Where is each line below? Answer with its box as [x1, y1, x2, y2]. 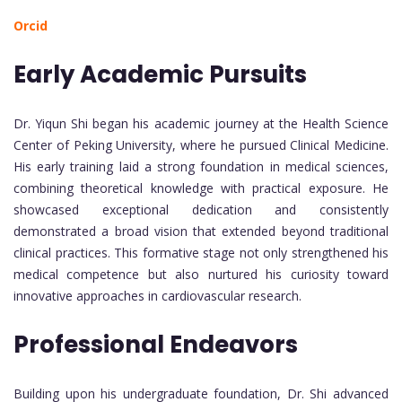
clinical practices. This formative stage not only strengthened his [13, 244, 389, 262]
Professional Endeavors [13, 328, 298, 362]
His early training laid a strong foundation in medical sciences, [13, 158, 389, 176]
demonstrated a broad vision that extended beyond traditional [13, 223, 389, 240]
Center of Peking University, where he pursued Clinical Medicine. [13, 136, 389, 154]
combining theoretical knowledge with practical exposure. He [13, 179, 389, 197]
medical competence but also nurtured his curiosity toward [13, 266, 389, 284]
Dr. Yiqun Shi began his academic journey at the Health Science [13, 115, 389, 133]
